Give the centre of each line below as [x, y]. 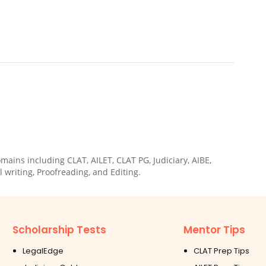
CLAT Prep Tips [221, 251]
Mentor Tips [214, 229]
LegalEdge [43, 251]
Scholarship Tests [60, 229]
